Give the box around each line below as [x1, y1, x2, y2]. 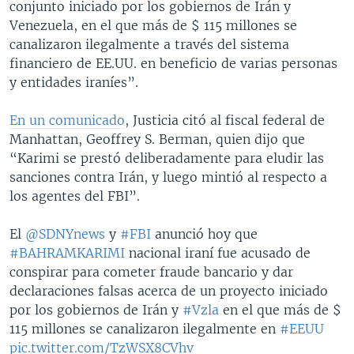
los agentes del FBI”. [9, 187, 140, 204]
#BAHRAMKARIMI [9, 244, 125, 261]
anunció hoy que [151, 225, 258, 242]
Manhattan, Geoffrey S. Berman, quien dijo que [9, 130, 305, 147]
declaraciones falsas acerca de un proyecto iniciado [9, 282, 328, 299]
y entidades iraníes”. [9, 73, 138, 90]
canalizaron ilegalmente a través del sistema [9, 36, 289, 52]
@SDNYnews [25, 225, 105, 242]
